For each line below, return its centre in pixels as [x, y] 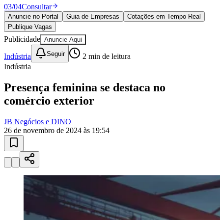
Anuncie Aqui [63, 18]
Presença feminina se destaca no [85, 66]
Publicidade [22, 17]
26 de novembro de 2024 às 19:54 [57, 109]
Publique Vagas [30, 5]
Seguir [56, 31]
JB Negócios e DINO [38, 100]
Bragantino [21, 152]
